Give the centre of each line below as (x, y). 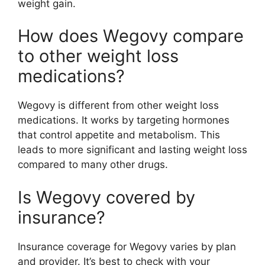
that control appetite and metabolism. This (119, 135)
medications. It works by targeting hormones (124, 120)
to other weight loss (98, 56)
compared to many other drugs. (93, 165)
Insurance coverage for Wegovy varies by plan (127, 246)
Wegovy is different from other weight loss (118, 106)
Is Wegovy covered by (106, 197)
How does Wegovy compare (131, 36)
